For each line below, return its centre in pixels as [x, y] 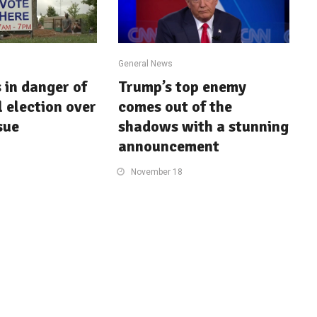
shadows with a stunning [204, 126]
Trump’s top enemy [183, 86]
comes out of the [175, 106]
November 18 [157, 172]
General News [146, 63]
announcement [169, 146]
